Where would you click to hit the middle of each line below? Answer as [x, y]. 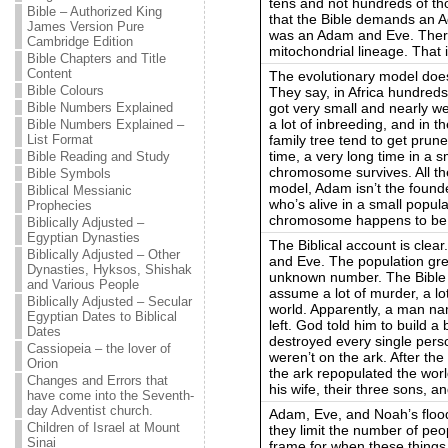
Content [49, 73]
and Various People [82, 284]
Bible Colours [65, 90]
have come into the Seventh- [110, 395]
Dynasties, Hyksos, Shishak [109, 269]
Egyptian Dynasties [83, 237]
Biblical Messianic [79, 190]
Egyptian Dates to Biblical [101, 316]
